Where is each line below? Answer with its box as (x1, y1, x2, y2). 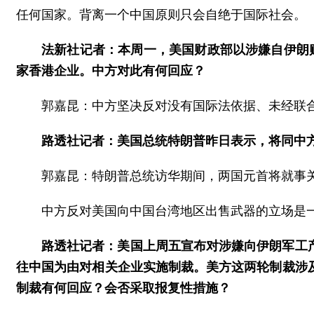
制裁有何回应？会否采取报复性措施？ (16, 281, 231, 296)
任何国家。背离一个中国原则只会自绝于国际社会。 (16, 8, 306, 22)
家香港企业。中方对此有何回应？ (16, 64, 205, 78)
